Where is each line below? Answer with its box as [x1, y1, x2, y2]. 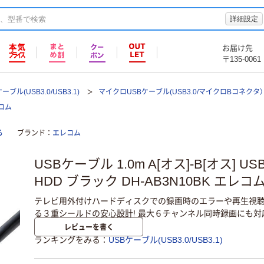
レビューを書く [64, 222, 114, 232]
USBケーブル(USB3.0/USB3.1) [108, 235, 223, 245]
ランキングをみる [34, 235, 100, 245]
